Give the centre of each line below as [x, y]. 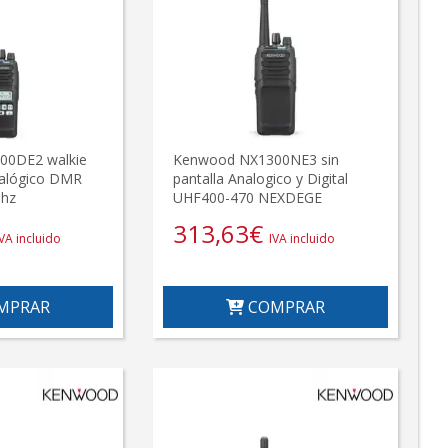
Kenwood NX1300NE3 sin [256, 159]
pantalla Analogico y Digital [261, 178]
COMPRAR [285, 306]
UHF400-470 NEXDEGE [248, 197]
